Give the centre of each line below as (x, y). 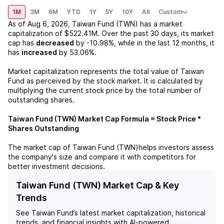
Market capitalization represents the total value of (93, 71)
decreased (55, 43)
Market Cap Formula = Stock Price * (139, 119)
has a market (160, 24)
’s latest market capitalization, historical (139, 213)
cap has (21, 43)
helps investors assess (176, 147)
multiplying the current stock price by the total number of (105, 90)
